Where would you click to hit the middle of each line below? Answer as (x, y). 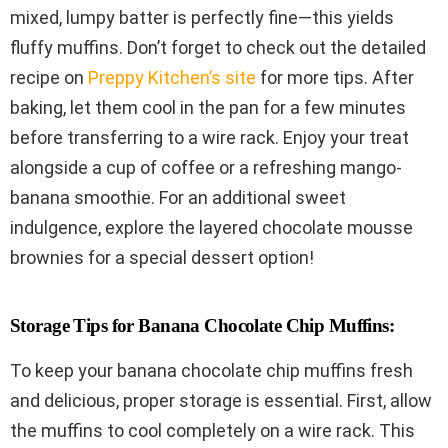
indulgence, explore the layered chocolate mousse (211, 227)
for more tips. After (335, 77)
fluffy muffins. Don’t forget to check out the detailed (218, 47)
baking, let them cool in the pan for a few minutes (208, 107)
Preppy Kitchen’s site (172, 77)
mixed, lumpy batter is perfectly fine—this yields (202, 17)
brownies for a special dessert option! (162, 257)
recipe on (49, 77)
